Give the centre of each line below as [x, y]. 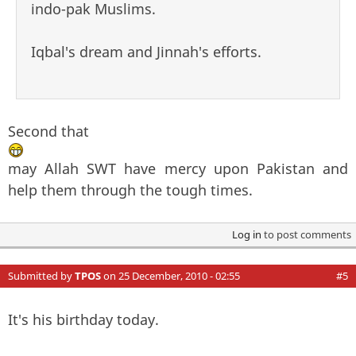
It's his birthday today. [83, 319]
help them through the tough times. [130, 190]
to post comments [306, 234]
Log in [246, 234]
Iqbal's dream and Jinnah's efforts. [146, 51]
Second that [48, 131]
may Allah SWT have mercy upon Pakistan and [178, 168]
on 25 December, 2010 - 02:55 [170, 275]
